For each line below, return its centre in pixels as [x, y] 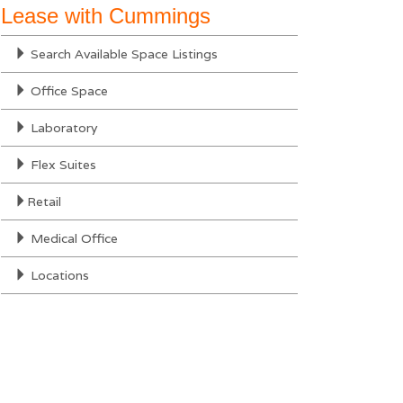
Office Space [67, 91]
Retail [44, 201]
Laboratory [62, 128]
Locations [58, 275]
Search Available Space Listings [122, 54]
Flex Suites [62, 165]
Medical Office [72, 238]
